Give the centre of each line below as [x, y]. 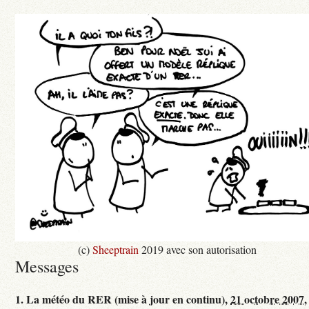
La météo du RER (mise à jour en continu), [129, 299]
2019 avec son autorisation [198, 250]
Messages [47, 267]
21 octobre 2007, [269, 299]
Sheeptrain [116, 250]
